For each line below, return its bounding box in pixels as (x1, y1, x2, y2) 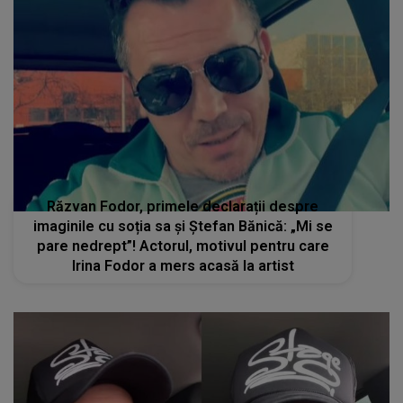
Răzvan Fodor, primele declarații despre (47, 198, 319, 216)
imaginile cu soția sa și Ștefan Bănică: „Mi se (32, 218, 333, 236)
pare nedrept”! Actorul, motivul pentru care (36, 237, 329, 255)
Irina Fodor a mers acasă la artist (71, 257, 294, 275)
